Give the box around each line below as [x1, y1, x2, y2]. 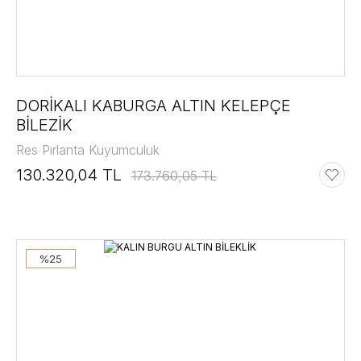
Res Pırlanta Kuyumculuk [15, 142, 160, 159]
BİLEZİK [15, 115, 73, 135]
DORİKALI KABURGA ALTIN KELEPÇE [15, 96, 291, 116]
